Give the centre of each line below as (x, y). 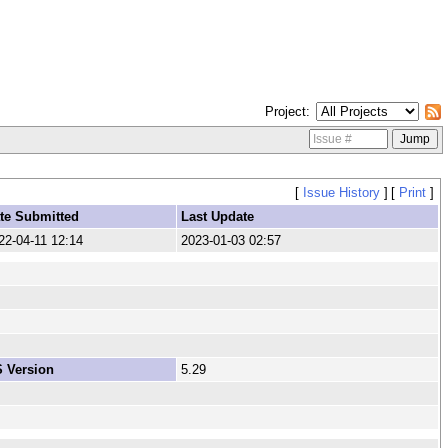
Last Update (217, 217)
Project (285, 111)
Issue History (341, 193)
